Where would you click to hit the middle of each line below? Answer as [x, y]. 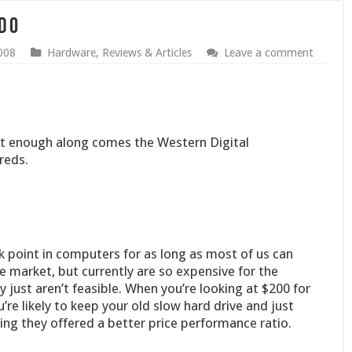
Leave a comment [268, 53]
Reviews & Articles [147, 53]
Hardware [71, 53]
